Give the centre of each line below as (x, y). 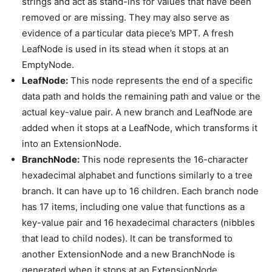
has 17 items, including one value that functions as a (133, 207)
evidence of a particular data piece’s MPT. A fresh (128, 33)
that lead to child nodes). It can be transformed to (127, 238)
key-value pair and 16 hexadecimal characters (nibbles (138, 223)
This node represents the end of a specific (160, 80)
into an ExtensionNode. (72, 144)
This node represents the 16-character (164, 159)
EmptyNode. (48, 65)
